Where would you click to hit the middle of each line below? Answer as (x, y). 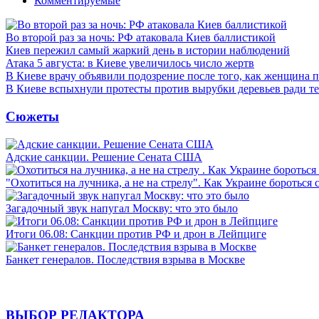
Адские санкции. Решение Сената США (104, 157)
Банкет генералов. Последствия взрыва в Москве (125, 259)
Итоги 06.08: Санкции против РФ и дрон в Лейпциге (136, 234)
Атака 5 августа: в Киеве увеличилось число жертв (130, 63)
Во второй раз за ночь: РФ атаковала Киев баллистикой (141, 38)
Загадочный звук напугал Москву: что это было (122, 208)
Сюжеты (32, 116)
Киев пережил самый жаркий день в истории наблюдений (148, 51)
